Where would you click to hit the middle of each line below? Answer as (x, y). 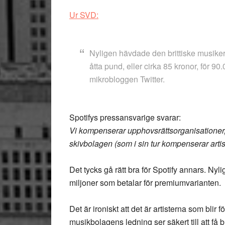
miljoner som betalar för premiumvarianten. (145, 183)
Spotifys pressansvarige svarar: (125, 117)
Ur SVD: (84, 15)
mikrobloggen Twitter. (127, 79)
